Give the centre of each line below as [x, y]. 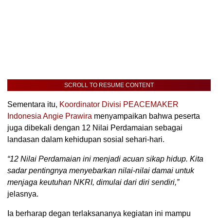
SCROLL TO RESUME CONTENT [109, 85]
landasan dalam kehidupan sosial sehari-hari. [86, 140]
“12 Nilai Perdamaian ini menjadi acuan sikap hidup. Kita [105, 159]
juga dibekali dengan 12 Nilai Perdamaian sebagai [95, 128]
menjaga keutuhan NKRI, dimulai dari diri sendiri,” [93, 182]
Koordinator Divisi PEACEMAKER [119, 105]
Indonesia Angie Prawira [50, 116]
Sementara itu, [33, 105]
